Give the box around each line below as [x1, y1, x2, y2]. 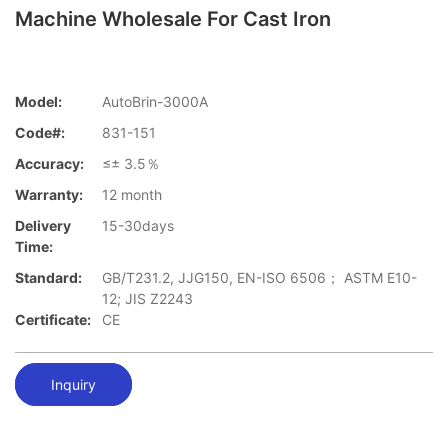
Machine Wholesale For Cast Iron [15, 7, 331, 31]
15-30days [102, 217, 174, 235]
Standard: [15, 269, 82, 287]
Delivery [15, 217, 71, 235]
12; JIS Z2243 [102, 290, 193, 308]
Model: [15, 93, 62, 111]
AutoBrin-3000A [102, 93, 208, 111]
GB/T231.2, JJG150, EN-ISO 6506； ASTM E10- [102, 269, 417, 287]
